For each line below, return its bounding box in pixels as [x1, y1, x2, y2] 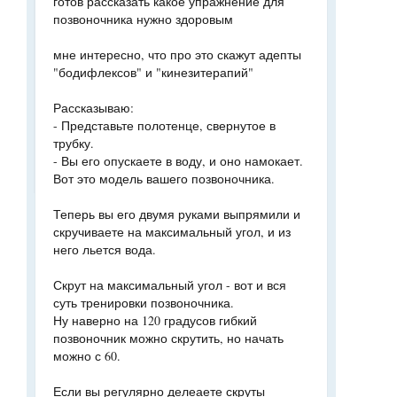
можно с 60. [53, 347, 121, 364]
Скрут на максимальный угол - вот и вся [53, 276, 286, 293]
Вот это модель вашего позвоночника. [53, 170, 275, 187]
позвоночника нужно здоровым [53, 11, 233, 27]
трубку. [53, 135, 94, 152]
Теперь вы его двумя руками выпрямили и [53, 206, 300, 222]
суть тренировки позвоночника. [53, 294, 234, 311]
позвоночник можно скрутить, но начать [53, 330, 284, 346]
